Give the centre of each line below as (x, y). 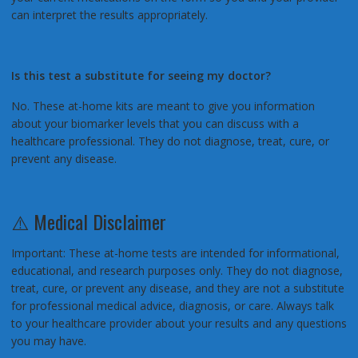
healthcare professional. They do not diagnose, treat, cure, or (170, 141)
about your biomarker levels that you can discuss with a (155, 124)
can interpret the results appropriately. (109, 15)
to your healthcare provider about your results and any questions (179, 324)
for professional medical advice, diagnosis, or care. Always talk (172, 306)
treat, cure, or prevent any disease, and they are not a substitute (177, 288)
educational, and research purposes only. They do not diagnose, (177, 271)
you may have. (48, 341)
